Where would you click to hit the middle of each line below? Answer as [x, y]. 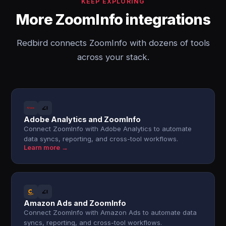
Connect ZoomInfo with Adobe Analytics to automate [108, 129]
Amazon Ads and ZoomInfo [75, 203]
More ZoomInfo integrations [113, 19]
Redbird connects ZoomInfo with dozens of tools [113, 43]
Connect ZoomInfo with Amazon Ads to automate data [110, 212]
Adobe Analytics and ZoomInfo [82, 119]
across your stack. [113, 57]
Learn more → [46, 148]
